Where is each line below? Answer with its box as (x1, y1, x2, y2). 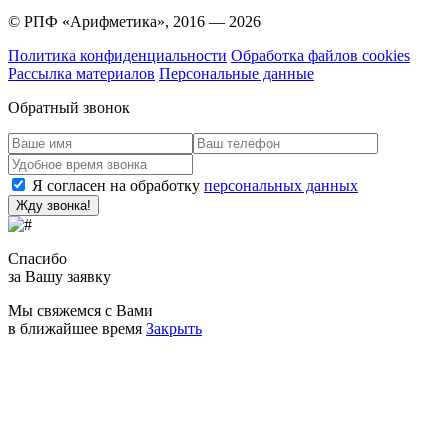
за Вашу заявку (8, 268, 111, 286)
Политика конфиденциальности (8, 47, 227, 65)
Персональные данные (159, 65, 314, 83)
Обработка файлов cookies (231, 47, 410, 65)
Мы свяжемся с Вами (8, 302, 153, 320)
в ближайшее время (8, 320, 142, 338)
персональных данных (204, 177, 358, 195)
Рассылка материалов (8, 65, 155, 83)
